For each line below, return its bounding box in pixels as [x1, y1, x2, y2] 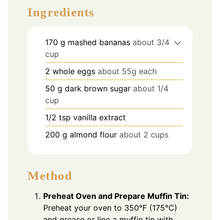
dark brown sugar [65, 83, 131, 93]
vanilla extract [73, 112, 126, 122]
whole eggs [53, 66, 95, 76]
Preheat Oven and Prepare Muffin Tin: [43, 191, 189, 201]
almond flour [70, 129, 117, 139]
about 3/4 [133, 37, 169, 47]
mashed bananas [68, 37, 130, 47]
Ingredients [27, 5, 95, 19]
